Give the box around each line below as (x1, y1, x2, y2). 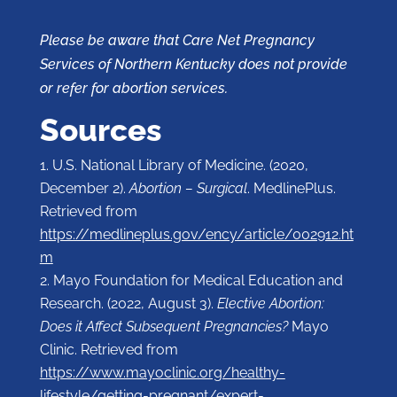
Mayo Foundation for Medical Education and (52, 272, 343, 290)
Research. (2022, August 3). (39, 295, 217, 313)
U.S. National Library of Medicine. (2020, (51, 157, 308, 175)
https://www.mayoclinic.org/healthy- (39, 364, 285, 382)
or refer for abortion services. (39, 80, 238, 97)
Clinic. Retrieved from (39, 341, 178, 359)
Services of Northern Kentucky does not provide (39, 56, 347, 74)
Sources (39, 112, 161, 149)
